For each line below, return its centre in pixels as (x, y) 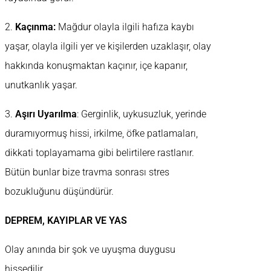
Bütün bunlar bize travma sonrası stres (87, 172)
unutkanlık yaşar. (41, 85)
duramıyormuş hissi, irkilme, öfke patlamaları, (101, 134)
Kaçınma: (35, 27)
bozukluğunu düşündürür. (59, 192)
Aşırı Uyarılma (46, 114)
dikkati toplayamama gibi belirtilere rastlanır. (100, 153)
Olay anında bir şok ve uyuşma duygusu (90, 250)
